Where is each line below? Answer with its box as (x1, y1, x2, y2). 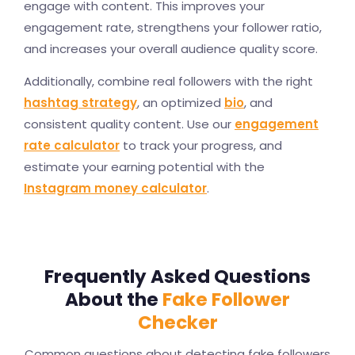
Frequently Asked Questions (44, 264, 311, 289)
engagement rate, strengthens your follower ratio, (24, 19, 322, 36)
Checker (137, 310, 218, 335)
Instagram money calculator (24, 180, 207, 197)
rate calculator (24, 137, 120, 154)
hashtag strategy (24, 94, 137, 111)
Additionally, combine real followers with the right (24, 73, 313, 90)
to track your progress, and (120, 137, 282, 154)
